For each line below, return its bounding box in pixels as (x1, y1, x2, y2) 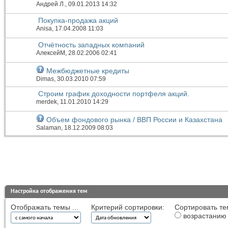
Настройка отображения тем (11, 188, 88, 195)
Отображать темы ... (11, 203, 78, 212)
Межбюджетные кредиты (46, 67, 129, 75)
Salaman (36, 124, 61, 132)
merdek (36, 98, 57, 106)
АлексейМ (36, 49, 65, 57)
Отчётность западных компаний (38, 41, 145, 49)
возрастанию (181, 212, 226, 220)
